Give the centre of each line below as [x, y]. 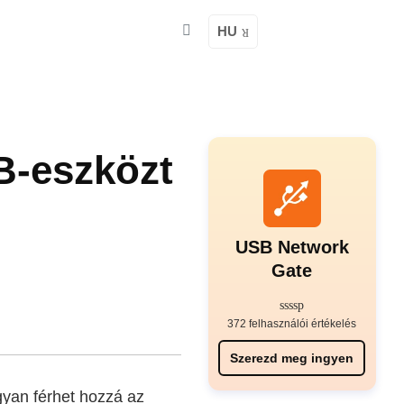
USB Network [292, 247]
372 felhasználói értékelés [292, 324]
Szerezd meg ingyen [292, 358]
